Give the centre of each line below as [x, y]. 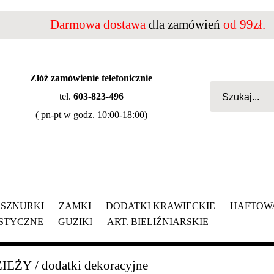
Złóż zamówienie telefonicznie [91, 78]
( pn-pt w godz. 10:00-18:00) [91, 115]
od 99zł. [244, 24]
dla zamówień [186, 24]
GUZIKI [75, 222]
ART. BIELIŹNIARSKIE [158, 222]
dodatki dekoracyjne [95, 265]
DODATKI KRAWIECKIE [161, 206]
